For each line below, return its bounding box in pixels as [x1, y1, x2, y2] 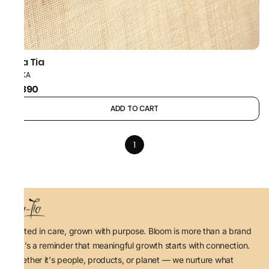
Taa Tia [10, 55, 44, 69]
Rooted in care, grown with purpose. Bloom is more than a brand [10, 226, 252, 236]
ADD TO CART [110, 103, 159, 113]
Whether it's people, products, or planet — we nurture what [10, 255, 234, 265]
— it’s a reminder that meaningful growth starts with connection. [10, 240, 250, 250]
